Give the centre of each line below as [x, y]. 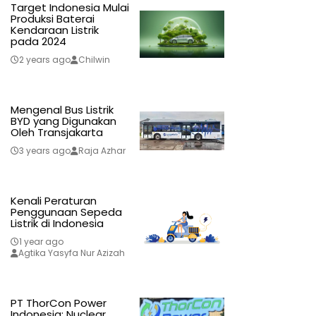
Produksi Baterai [52, 19]
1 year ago [41, 242]
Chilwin [94, 60]
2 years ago [44, 60]
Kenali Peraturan [53, 201]
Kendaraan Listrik [54, 30]
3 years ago [44, 151]
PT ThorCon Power [58, 303]
